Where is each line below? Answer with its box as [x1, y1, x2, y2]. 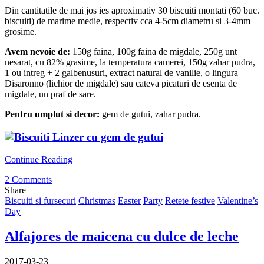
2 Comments [5, 174, 52, 185]
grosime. [5, 26, 37, 37]
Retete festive [165, 196, 215, 206]
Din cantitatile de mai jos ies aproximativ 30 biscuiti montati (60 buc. [5, 5, 259, 15]
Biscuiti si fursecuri [5, 196, 76, 206]
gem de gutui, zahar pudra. [100, 108, 201, 119]
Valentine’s [217, 196, 258, 206]
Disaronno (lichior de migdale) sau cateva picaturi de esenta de [5, 78, 237, 88]
